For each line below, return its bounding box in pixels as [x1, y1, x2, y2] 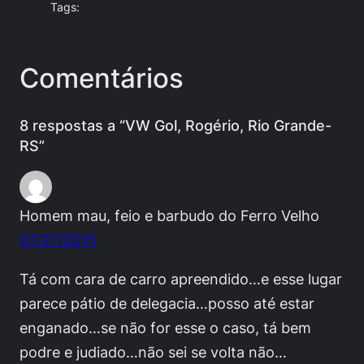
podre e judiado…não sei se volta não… [19, 343, 287, 362]
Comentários [19, 62, 184, 95]
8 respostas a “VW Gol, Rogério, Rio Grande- [19, 115, 331, 134]
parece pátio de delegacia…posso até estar [19, 294, 314, 313]
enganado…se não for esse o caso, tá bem [19, 318, 311, 337]
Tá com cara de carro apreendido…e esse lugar [19, 270, 342, 288]
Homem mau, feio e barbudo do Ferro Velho [19, 206, 319, 224]
